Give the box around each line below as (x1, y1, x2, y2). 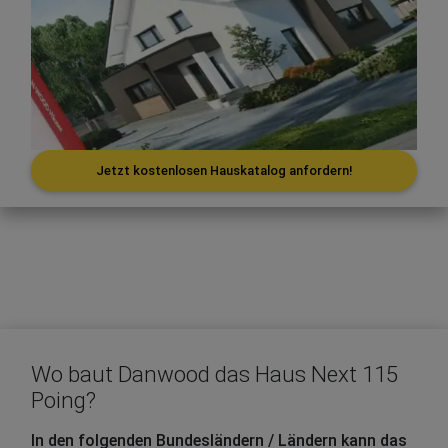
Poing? (31, 387, 96, 414)
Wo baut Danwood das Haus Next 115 (31, 361, 398, 388)
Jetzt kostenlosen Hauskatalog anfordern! (96, 163, 352, 179)
